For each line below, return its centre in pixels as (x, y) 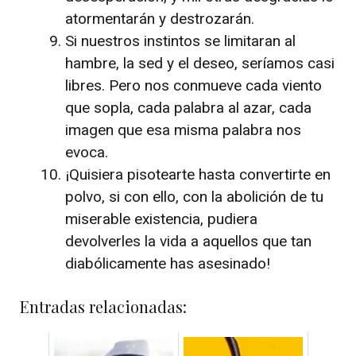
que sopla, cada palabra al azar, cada (188, 107)
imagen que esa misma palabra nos (183, 130)
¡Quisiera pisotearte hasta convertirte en (198, 174)
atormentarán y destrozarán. (160, 18)
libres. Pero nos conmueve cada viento (193, 85)
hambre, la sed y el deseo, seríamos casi (200, 63)
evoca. (87, 152)
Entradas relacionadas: (103, 307)
